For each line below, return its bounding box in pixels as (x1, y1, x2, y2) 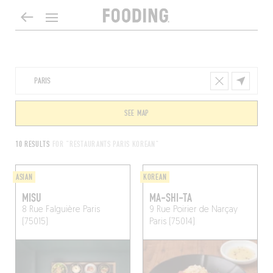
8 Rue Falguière (21, 205, 80, 214)
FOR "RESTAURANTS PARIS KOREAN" (52, 140, 159, 149)
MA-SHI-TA (149, 191, 192, 205)
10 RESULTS (15, 140, 52, 149)
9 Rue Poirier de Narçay (149, 205, 238, 214)
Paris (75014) (149, 218, 195, 227)
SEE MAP (124, 108, 149, 118)
